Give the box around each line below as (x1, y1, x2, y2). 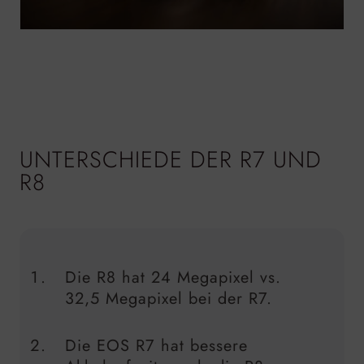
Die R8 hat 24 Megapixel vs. (65, 265, 281, 289)
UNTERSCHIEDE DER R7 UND (19, 142, 322, 176)
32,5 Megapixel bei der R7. (65, 286, 272, 310)
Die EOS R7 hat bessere (65, 333, 248, 357)
